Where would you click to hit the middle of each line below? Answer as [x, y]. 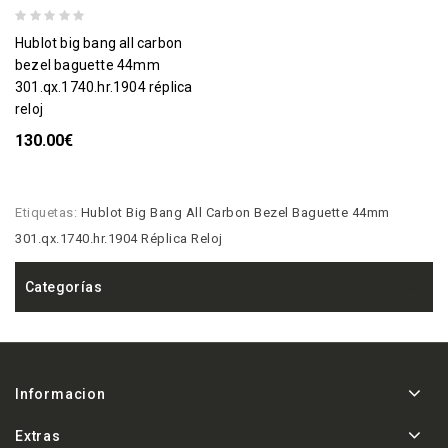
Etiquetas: [48, 212]
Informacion [60, 393]
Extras [38, 435]
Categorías [63, 286]
